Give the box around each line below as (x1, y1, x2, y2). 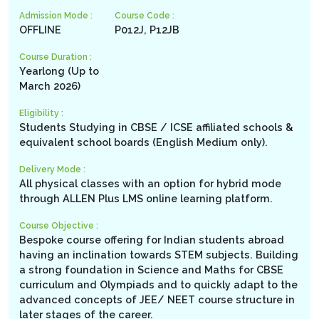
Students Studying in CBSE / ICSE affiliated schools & (19, 121, 293, 134)
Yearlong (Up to (19, 65, 99, 78)
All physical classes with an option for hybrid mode (19, 177, 281, 190)
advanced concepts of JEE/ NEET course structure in (19, 293, 295, 306)
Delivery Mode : (19, 164, 85, 175)
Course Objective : (19, 221, 98, 231)
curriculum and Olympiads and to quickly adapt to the (19, 278, 298, 291)
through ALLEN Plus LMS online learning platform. (19, 192, 273, 205)
